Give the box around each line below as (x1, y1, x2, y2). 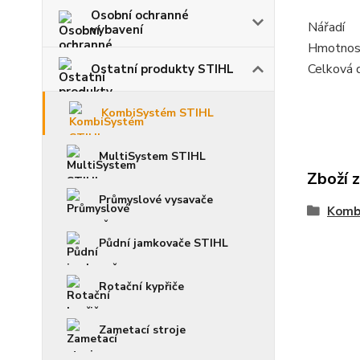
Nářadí (307, 18, 345, 36)
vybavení (91, 22, 143, 38)
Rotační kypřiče (99, 279, 184, 294)
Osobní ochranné (91, 7, 189, 23)
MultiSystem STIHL (99, 149, 206, 164)
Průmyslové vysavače (99, 192, 213, 207)
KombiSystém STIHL (101, 105, 214, 121)
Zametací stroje (99, 322, 186, 337)
